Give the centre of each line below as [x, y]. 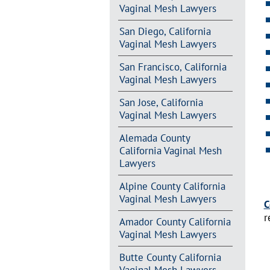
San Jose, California [161, 102]
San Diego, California [165, 31]
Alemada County [154, 138]
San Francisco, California [173, 67]
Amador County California [175, 222]
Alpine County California [172, 187]
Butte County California [170, 258]
